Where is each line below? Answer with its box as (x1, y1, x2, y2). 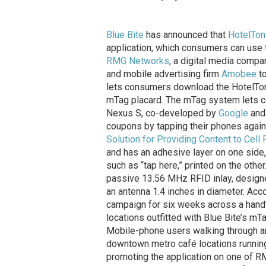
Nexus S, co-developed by (106, 107, 218, 119)
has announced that (143, 29, 228, 41)
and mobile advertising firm (106, 68, 221, 80)
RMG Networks (106, 55, 169, 67)
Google (218, 107, 248, 119)
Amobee (221, 68, 256, 80)
